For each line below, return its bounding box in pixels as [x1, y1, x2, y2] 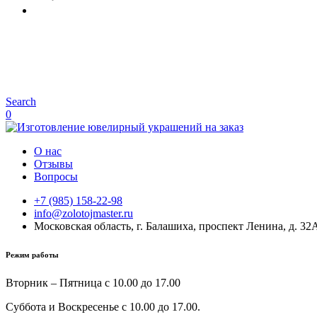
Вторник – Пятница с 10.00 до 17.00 [6, 277, 180, 289]
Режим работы [6, 250, 59, 260]
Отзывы [34, 158, 73, 171]
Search [6, 96, 36, 108]
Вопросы [34, 171, 78, 183]
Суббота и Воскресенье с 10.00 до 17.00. [6, 301, 200, 313]
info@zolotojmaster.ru [34, 207, 133, 220]
